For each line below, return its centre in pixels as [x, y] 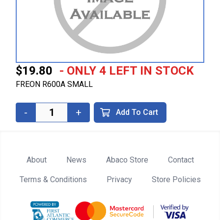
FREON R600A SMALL [54, 84]
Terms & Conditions [53, 180]
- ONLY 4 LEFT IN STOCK [127, 71]
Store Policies [176, 180]
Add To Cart [137, 112]
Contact [181, 160]
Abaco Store [127, 160]
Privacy [119, 180]
